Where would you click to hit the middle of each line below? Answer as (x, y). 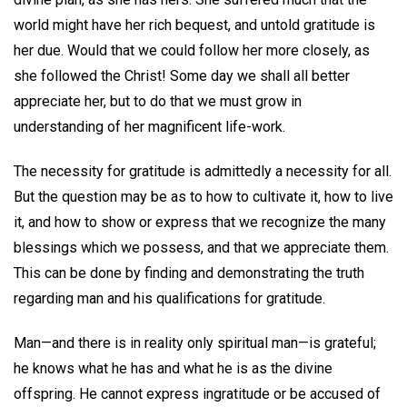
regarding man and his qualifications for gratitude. (169, 298)
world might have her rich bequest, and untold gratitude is (194, 25)
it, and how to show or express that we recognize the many (200, 222)
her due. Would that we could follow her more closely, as (192, 51)
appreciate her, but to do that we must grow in (158, 102)
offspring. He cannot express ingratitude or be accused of (197, 393)
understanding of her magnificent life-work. (149, 127)
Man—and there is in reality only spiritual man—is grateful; (195, 342)
